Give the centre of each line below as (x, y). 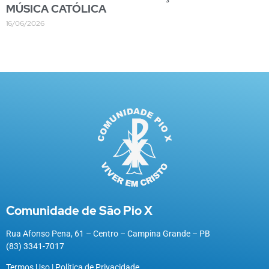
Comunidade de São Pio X (79, 210)
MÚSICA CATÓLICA (56, 8)
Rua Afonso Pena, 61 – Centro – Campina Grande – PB (108, 233)
